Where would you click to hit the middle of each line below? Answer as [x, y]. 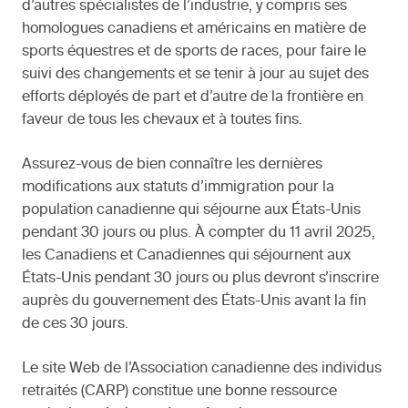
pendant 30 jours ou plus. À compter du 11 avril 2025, [199, 234]
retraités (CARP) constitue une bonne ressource [179, 392]
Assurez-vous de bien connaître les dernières [172, 165]
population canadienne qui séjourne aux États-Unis [191, 211]
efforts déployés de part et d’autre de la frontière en [193, 98]
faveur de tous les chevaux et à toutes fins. [162, 121]
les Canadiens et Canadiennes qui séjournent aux [186, 256]
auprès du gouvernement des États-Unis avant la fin [194, 302]
